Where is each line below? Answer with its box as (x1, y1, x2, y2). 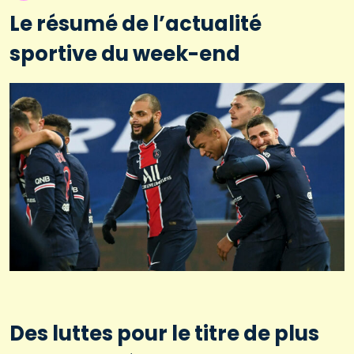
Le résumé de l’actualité (9, 9, 262, 38)
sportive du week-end (9, 39, 240, 68)
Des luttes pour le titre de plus (9, 319, 319, 348)
